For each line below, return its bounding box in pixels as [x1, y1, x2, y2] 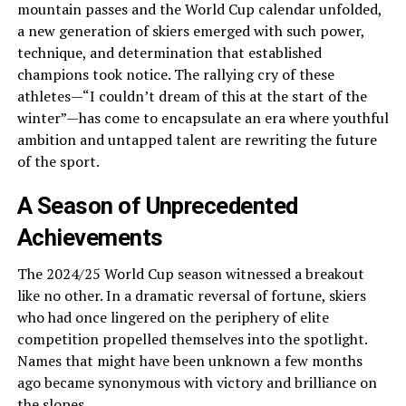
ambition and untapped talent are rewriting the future [16, 130, 377, 150]
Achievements [16, 224, 163, 251]
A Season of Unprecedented [16, 192, 298, 219]
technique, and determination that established [16, 43, 322, 63]
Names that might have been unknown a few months [16, 351, 362, 371]
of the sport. [16, 151, 100, 171]
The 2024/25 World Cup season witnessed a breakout [16, 264, 364, 284]
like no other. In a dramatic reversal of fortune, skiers [16, 285, 366, 305]
